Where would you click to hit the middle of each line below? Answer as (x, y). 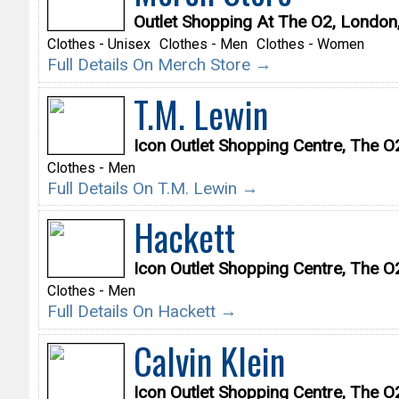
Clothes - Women (310, 45)
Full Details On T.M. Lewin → (152, 188)
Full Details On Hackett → (142, 312)
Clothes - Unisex (98, 45)
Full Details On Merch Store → (159, 65)
